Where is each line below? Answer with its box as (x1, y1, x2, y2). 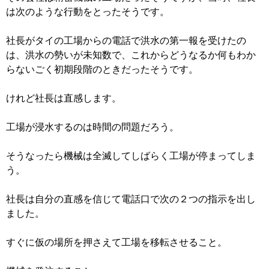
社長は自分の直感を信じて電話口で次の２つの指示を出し (6, 194, 256, 205)
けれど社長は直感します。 (6, 93, 121, 104)
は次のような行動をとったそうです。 (6, 7, 169, 17)
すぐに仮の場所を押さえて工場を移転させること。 (6, 237, 227, 248)
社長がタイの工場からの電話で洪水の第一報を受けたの (6, 35, 246, 46)
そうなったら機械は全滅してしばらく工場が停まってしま (6, 151, 256, 162)
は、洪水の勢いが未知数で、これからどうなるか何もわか (6, 50, 256, 61)
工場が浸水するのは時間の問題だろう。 (6, 122, 179, 133)
